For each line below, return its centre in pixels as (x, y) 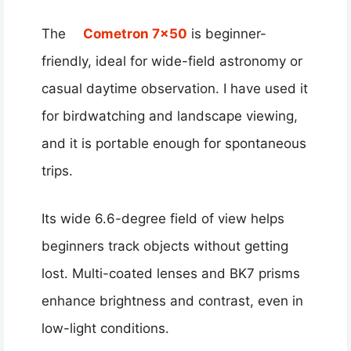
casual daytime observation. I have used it (175, 89)
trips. (57, 171)
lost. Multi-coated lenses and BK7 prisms (171, 273)
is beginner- (227, 34)
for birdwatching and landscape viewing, (170, 116)
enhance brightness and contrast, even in (172, 300)
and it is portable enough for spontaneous (174, 144)
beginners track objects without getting (165, 246)
